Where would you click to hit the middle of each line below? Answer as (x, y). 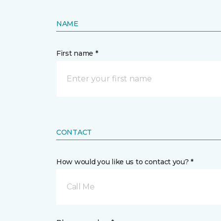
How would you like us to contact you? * (125, 162)
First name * (77, 53)
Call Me (81, 187)
